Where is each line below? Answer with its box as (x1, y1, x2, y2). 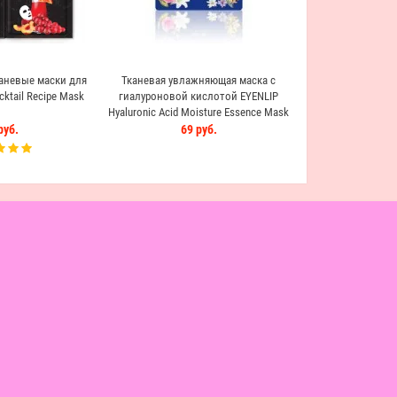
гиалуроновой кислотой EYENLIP (119, 90, 278, 103)
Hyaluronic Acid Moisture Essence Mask (108, 105, 289, 119)
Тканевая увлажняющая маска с (121, 74, 276, 87)
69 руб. (180, 122, 217, 136)
